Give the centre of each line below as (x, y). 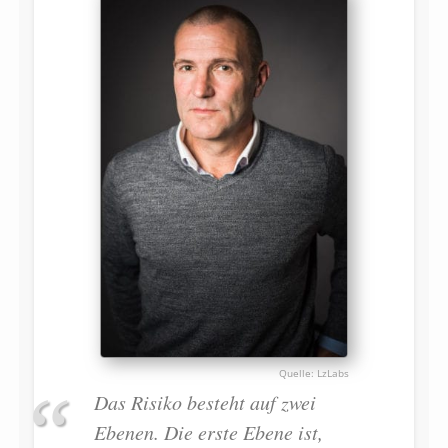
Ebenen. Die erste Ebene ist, (208, 431)
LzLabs (333, 372)
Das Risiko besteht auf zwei (204, 401)
